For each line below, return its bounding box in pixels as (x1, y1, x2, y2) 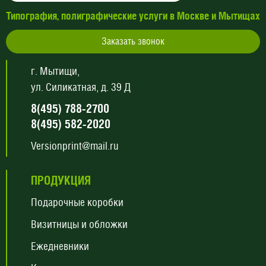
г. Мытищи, (31, 65, 80, 77)
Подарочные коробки (31, 196, 123, 208)
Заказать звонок (102, 36, 164, 47)
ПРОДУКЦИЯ (31, 173, 91, 187)
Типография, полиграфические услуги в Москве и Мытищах (6, 9, 260, 22)
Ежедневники (31, 240, 89, 252)
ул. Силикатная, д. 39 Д (31, 81, 131, 93)
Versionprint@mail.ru (31, 140, 119, 152)
